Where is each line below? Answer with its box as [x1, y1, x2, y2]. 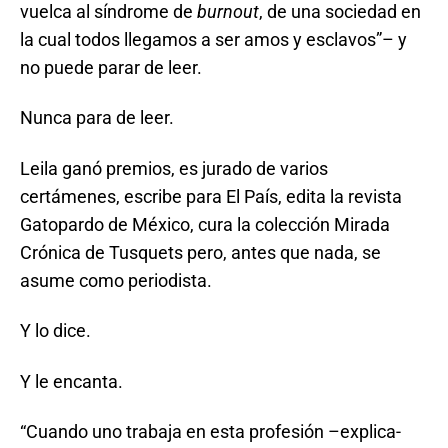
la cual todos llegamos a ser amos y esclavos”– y [20, 28, 407, 50]
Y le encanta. [20, 370, 123, 392]
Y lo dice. [20, 320, 91, 341]
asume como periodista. [20, 269, 212, 291]
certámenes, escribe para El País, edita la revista [20, 185, 402, 207]
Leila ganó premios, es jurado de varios [20, 157, 328, 179]
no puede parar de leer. [20, 56, 202, 78]
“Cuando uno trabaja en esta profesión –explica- [20, 421, 401, 442]
